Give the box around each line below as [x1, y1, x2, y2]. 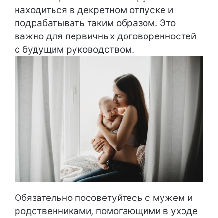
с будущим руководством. [15, 44, 134, 55]
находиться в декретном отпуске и [15, 4, 173, 16]
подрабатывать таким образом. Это [15, 18, 176, 29]
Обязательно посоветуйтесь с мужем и [15, 192, 193, 204]
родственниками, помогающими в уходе [15, 205, 198, 217]
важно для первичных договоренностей [15, 31, 196, 42]
